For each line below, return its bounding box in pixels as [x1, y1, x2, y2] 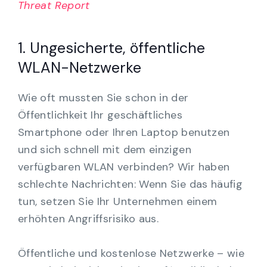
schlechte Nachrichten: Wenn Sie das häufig [18, 176, 243, 191]
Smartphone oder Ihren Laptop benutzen [18, 125, 230, 139]
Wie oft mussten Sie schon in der [18, 90, 189, 105]
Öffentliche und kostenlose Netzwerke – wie [18, 246, 245, 260]
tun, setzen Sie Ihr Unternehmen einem [18, 194, 218, 209]
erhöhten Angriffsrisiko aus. [18, 211, 159, 226]
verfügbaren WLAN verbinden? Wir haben [18, 159, 230, 174]
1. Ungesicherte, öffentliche [18, 38, 205, 58]
